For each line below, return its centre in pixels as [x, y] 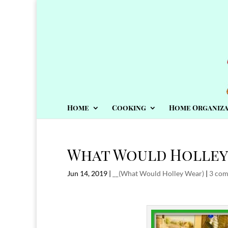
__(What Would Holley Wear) [158, 173]
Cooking [129, 108]
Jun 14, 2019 [87, 173]
